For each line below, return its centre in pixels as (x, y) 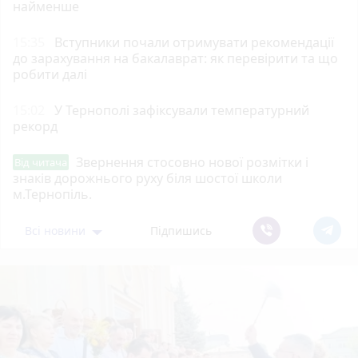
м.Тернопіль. (52, 194)
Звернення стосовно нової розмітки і (192, 162)
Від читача (41, 162)
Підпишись (181, 230)
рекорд (35, 126)
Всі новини (57, 230)
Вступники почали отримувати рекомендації (194, 42)
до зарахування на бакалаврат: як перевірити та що (175, 58)
